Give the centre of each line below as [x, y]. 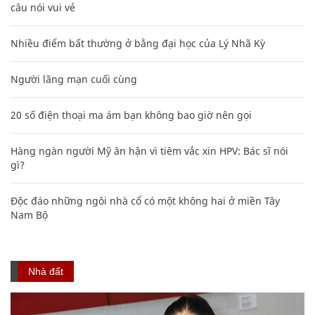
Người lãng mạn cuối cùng [74, 79]
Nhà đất [46, 271]
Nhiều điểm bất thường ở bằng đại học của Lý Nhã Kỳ [138, 43]
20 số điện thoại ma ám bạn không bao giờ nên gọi [131, 115]
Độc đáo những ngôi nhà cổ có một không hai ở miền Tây [145, 200]
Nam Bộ [29, 214]
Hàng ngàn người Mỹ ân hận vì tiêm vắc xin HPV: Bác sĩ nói [149, 150]
